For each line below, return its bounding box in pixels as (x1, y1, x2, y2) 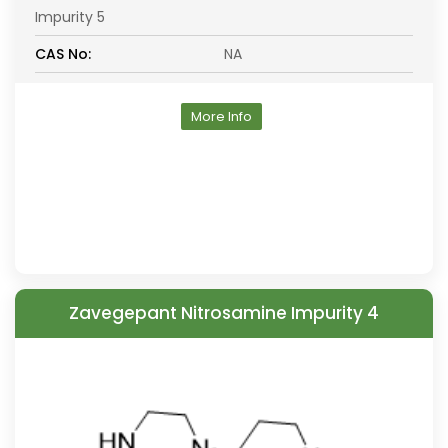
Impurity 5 (35, 7, 105, 27)
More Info (191, 107, 252, 126)
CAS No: (35, 44, 91, 64)
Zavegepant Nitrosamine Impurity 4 (69, 301, 379, 325)
